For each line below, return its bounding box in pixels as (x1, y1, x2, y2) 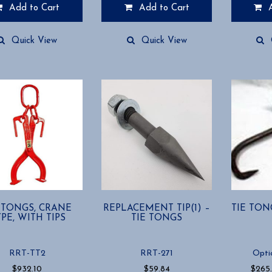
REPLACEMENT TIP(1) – (103, 203, 211, 213)
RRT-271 (140, 249, 174, 259)
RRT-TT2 (8, 249, 46, 259)
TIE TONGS (131, 212, 183, 223)
